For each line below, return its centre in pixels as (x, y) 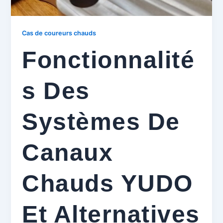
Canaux (68, 152)
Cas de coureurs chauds (59, 33)
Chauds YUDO (108, 183)
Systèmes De (101, 121)
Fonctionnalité (109, 60)
